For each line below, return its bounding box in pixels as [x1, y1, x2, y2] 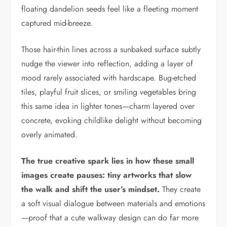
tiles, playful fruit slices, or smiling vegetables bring [21, 86, 197, 98]
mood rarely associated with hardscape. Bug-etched [21, 71, 197, 84]
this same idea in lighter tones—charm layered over [21, 100, 195, 112]
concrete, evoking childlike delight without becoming [21, 114, 202, 126]
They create [162, 183, 201, 195]
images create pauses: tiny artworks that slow [21, 169, 192, 181]
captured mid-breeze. [21, 17, 93, 29]
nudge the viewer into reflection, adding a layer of [21, 57, 194, 69]
